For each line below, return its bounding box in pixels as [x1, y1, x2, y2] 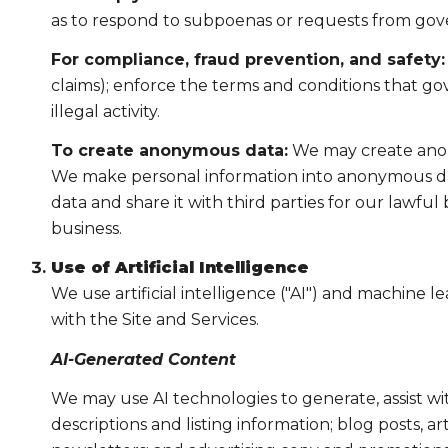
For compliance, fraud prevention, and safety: [50, 49, 445, 69]
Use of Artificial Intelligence [50, 258, 309, 278]
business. [50, 219, 122, 239]
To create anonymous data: [50, 141, 288, 161]
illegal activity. [50, 101, 160, 121]
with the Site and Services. [50, 310, 259, 330]
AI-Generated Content [50, 349, 236, 369]
